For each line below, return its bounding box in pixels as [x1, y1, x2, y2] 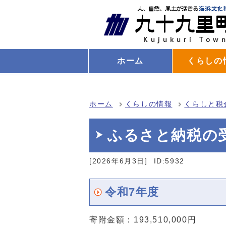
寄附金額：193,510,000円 [89, 215, 197, 224]
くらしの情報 [125, 100, 173, 108]
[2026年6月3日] [89, 157, 148, 165]
